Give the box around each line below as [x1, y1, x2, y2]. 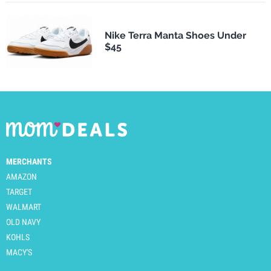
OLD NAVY [6, 217, 41, 227]
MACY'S [6, 247, 32, 258]
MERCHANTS [6, 157, 52, 167]
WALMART [6, 202, 41, 212]
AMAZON [6, 172, 37, 182]
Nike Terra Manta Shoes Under [104, 29, 246, 41]
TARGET [6, 187, 32, 197]
